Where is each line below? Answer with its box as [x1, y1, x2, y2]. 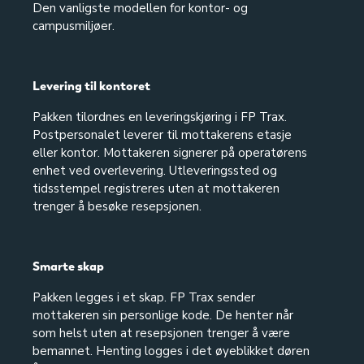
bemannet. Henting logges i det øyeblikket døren [32, 343, 310, 359]
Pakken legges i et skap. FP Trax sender [32, 289, 255, 305]
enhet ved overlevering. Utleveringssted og [32, 162, 277, 179]
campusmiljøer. [32, 18, 115, 34]
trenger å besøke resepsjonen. [32, 198, 201, 214]
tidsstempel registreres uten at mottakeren [32, 180, 279, 197]
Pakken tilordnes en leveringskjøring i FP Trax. [32, 109, 287, 125]
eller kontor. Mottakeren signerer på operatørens [32, 145, 307, 161]
